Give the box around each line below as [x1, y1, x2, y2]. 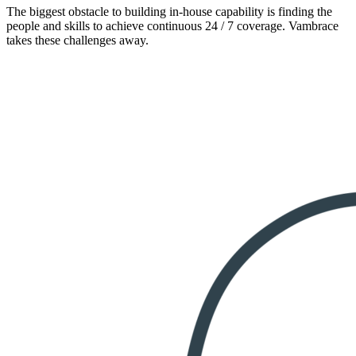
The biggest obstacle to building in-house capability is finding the [6, 4, 332, 18]
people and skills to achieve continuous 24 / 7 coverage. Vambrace [6, 18, 339, 33]
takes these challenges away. [6, 33, 149, 47]
